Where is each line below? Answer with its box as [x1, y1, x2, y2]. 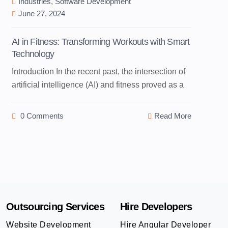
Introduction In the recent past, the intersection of [11, 67, 185, 76]
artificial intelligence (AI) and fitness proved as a [11, 80, 184, 89]
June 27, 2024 [18, 9, 65, 18]
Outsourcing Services [6, 201, 104, 212]
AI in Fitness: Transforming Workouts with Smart [11, 36, 190, 47]
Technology [11, 48, 54, 59]
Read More [154, 111, 191, 120]
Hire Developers [120, 201, 192, 212]
